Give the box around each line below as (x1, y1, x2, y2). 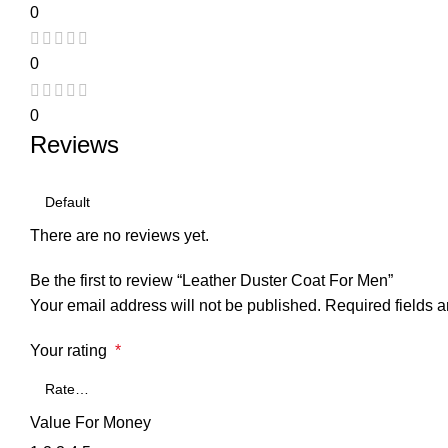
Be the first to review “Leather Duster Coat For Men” (30, 271, 393, 289)
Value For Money (30, 413, 151, 431)
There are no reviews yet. (30, 226, 209, 244)
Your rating (30, 341, 115, 359)
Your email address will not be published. (30, 296, 321, 314)
